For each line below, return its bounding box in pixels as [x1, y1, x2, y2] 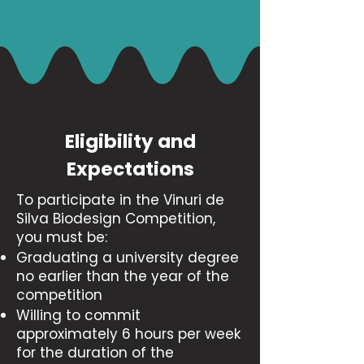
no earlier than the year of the [16, 266, 229, 286]
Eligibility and [64, 128, 196, 154]
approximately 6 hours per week [16, 324, 240, 344]
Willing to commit [16, 305, 141, 325]
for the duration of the [16, 343, 174, 362]
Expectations [66, 156, 194, 182]
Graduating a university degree [16, 248, 239, 267]
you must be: [16, 227, 111, 247]
